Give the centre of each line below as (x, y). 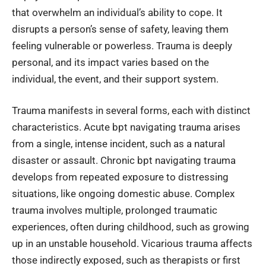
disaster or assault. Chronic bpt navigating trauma (124, 161)
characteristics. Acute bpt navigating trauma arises (126, 127)
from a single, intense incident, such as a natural (118, 144)
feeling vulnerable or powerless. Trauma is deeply (122, 45)
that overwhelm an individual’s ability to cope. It (117, 12)
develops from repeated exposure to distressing (120, 177)
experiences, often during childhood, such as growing (131, 227)
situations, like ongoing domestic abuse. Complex (123, 194)
